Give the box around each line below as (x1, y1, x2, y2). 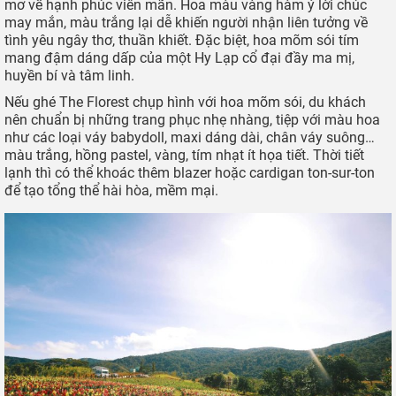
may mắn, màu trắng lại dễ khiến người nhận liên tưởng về (4, 13, 368, 31)
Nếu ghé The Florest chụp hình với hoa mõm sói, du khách (4, 93, 366, 110)
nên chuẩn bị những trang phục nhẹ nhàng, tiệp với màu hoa (4, 110, 380, 128)
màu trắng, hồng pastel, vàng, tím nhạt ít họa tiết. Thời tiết (4, 146, 364, 164)
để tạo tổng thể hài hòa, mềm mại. (4, 181, 218, 199)
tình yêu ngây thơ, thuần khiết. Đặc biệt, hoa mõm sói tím (4, 31, 359, 49)
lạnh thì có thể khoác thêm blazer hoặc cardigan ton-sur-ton (4, 164, 375, 181)
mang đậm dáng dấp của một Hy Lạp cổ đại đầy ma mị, (4, 49, 354, 66)
